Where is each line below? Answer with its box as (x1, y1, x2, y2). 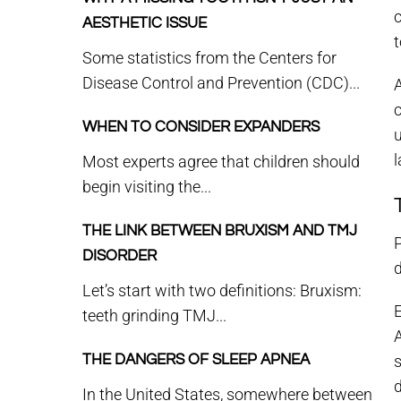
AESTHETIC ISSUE (82, 15, 207, 31)
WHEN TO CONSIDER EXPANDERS (82, 119, 320, 135)
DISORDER (82, 248, 157, 264)
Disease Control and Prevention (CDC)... (82, 73, 360, 92)
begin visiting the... (82, 177, 211, 196)
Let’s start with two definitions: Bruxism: (82, 281, 362, 300)
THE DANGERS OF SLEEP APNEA (82, 352, 310, 368)
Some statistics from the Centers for (82, 48, 337, 67)
